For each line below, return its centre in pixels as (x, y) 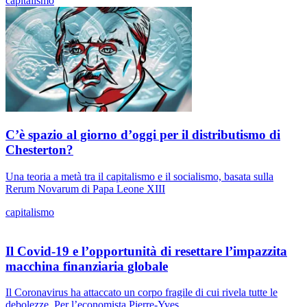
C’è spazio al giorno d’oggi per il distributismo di (143, 135)
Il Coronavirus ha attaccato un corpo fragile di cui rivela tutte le (142, 293)
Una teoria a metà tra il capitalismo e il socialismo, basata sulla (139, 176)
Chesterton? (39, 150)
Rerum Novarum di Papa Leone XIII (85, 188)
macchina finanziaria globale (87, 266)
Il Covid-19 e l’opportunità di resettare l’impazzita (146, 251)
